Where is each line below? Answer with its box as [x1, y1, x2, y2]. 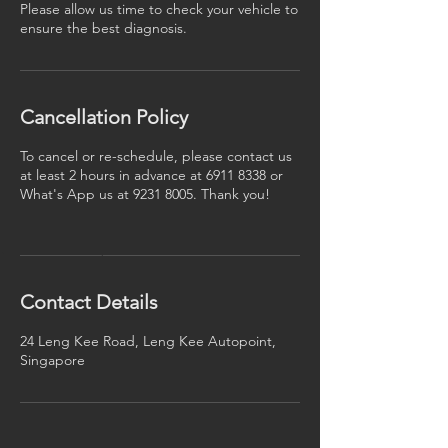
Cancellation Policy [20, 105, 188, 129]
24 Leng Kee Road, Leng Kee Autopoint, [20, 332, 276, 350]
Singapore [20, 351, 85, 369]
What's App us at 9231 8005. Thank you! [20, 185, 270, 203]
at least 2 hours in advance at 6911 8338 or [20, 166, 283, 184]
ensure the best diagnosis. [20, 19, 187, 37]
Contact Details [20, 290, 158, 314]
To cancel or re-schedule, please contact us [20, 147, 292, 165]
